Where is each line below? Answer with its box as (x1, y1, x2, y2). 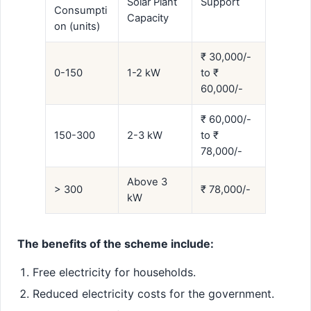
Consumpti (54, 4, 107, 17)
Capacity (127, 12, 169, 25)
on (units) (54, 20, 100, 33)
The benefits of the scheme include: (17, 237, 214, 251)
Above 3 (127, 176, 167, 189)
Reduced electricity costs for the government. (33, 287, 275, 301)
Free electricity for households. (33, 265, 196, 280)
